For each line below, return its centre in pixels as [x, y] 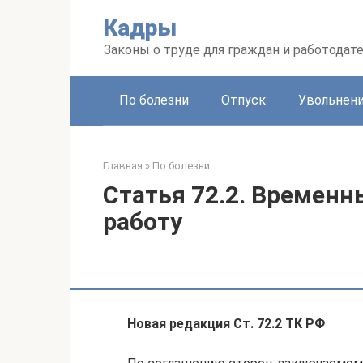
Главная [123, 166]
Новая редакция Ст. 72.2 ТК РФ [226, 324]
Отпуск [243, 100]
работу [143, 222]
